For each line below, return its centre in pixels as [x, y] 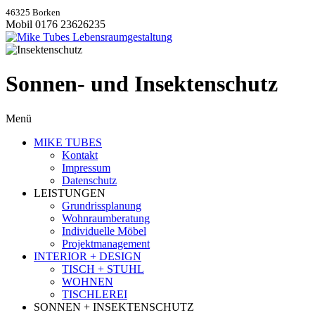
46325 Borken [33, 12]
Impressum [86, 167]
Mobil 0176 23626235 [56, 24]
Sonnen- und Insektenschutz [142, 84]
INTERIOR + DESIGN [88, 256]
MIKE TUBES [68, 142]
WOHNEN [88, 281]
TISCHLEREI [95, 294]
